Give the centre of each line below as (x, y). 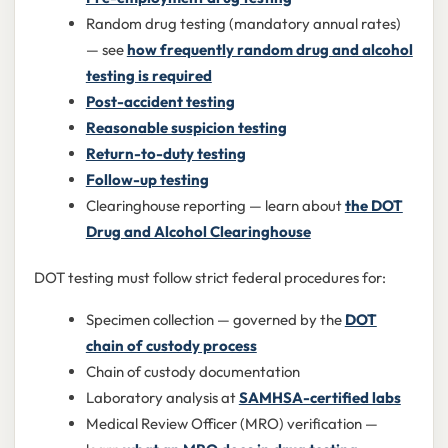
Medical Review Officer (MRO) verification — (231, 423)
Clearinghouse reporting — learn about (215, 206)
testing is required (148, 76)
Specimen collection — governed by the (215, 319)
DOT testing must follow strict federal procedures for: (209, 277)
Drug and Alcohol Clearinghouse (198, 232)
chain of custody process (171, 345)
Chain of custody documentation (192, 371)
